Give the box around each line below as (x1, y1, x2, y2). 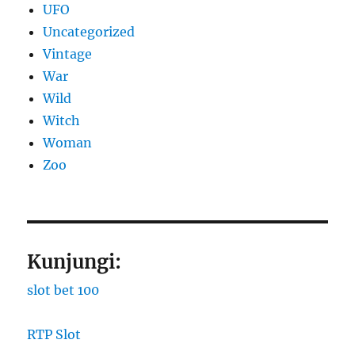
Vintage (43, 46, 93, 63)
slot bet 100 (27, 282, 100, 299)
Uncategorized (43, 24, 136, 40)
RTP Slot (27, 326, 82, 343)
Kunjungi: (27, 250, 122, 275)
